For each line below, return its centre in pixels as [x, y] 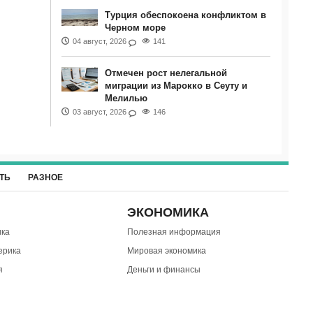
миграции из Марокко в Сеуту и [176, 86]
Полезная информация [174, 232]
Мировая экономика [166, 251]
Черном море [135, 28]
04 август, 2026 [99, 41]
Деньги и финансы [163, 270]
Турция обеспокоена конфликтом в [185, 15]
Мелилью [126, 98]
